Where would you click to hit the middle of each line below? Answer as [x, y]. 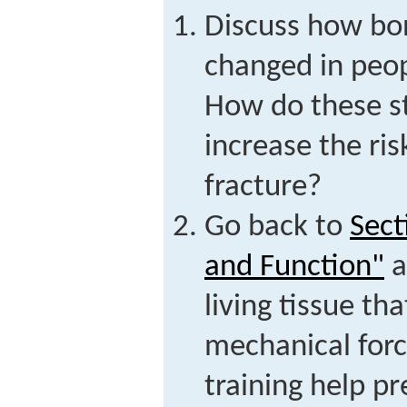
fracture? [263, 188]
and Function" [294, 268]
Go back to [277, 228]
